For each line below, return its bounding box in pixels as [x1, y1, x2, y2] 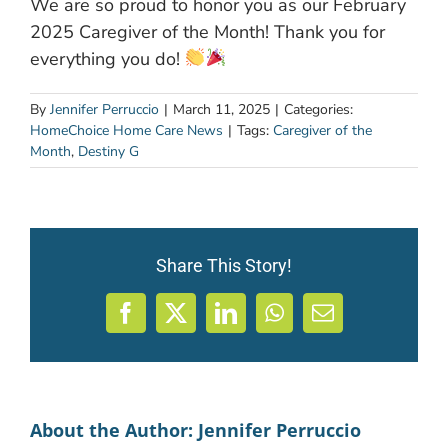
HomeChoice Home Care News [30, 120, 223, 140]
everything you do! [30, 46, 185, 71]
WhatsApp [272, 311, 368, 334]
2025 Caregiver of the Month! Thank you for [30, 19, 385, 44]
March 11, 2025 [173, 99, 270, 119]
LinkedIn [224, 311, 304, 334]
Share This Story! [156, 254, 292, 276]
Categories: [284, 99, 353, 119]
